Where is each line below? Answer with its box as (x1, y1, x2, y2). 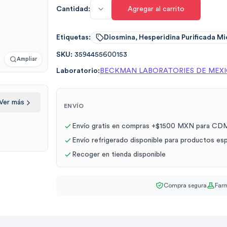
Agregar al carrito (128, 5, 185, 13)
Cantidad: (56, 5, 91, 13)
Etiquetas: (56, 33, 91, 41)
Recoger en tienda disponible (72, 151, 166, 159)
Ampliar (17, 56, 37, 62)
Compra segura (163, 182, 207, 189)
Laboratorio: (56, 67, 100, 75)
